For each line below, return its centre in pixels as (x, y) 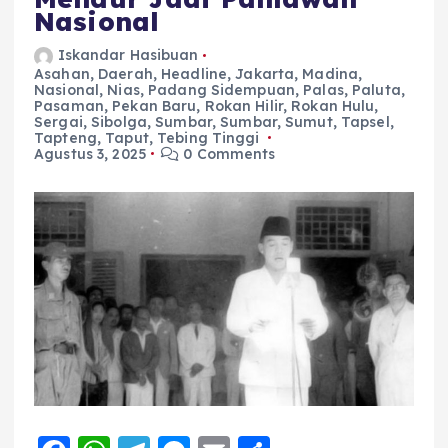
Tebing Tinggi (208, 137)
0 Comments (227, 153)
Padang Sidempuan (221, 89)
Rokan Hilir (243, 105)
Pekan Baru (154, 105)
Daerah (125, 73)
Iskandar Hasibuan (128, 55)
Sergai (58, 121)
